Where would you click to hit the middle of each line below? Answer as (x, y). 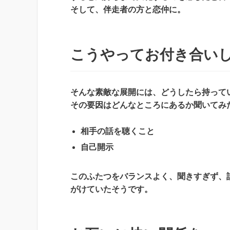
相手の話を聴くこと (118, 131)
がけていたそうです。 (111, 189)
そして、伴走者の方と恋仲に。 (128, 9)
